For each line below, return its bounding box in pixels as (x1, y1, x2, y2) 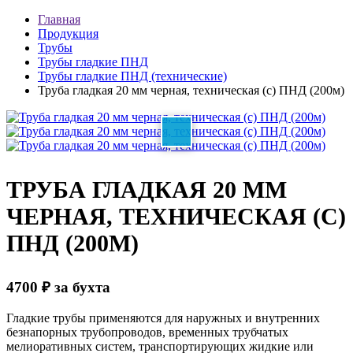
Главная (38, 13, 80, 26)
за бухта (50, 278, 110, 295)
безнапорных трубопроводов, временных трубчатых (6, 325, 288, 339)
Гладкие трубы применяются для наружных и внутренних (6, 310, 320, 325)
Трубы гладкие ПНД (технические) (38, 69, 227, 83)
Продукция (38, 27, 98, 40)
